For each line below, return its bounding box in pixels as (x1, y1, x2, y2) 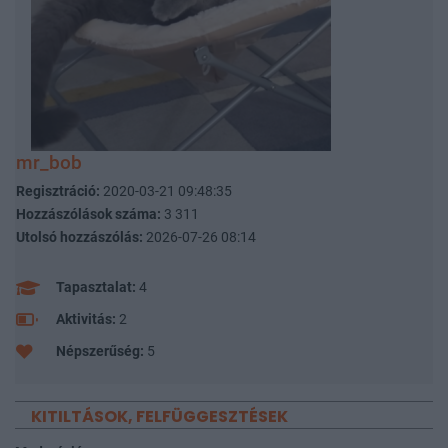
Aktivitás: (56, 310, 116, 328)
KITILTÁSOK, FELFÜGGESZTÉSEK (31, 404, 288, 428)
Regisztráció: (16, 182, 103, 200)
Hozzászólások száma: (16, 205, 161, 223)
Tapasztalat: (56, 278, 136, 296)
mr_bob (16, 150, 82, 174)
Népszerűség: (56, 342, 144, 360)
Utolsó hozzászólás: (16, 228, 143, 246)
